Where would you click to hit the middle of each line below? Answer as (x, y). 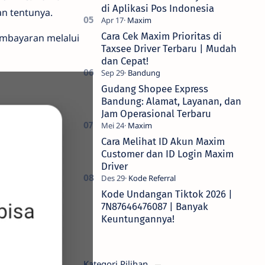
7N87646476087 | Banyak (155, 206)
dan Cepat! (125, 61)
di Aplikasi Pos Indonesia (158, 8)
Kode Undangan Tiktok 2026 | (167, 194)
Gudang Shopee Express (155, 89)
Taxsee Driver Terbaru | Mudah (169, 49)
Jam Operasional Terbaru (156, 114)
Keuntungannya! (138, 219)
